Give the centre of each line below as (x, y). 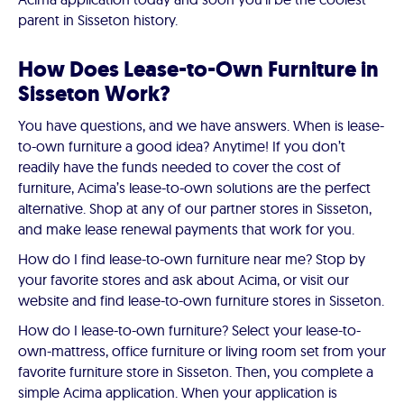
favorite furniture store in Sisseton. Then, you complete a (196, 372)
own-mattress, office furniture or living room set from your (202, 351)
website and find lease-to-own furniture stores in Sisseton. (201, 301)
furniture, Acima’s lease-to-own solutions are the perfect (194, 188)
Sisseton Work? (94, 94)
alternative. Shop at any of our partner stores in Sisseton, (195, 209)
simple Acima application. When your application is (178, 393)
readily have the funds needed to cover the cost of (179, 167)
